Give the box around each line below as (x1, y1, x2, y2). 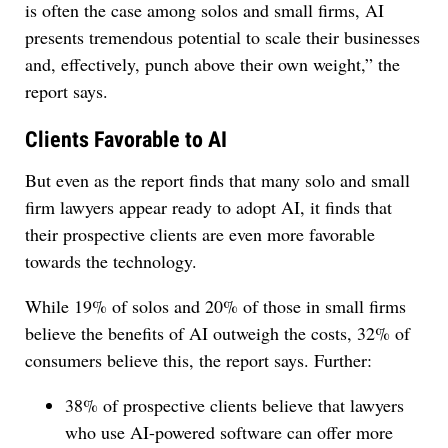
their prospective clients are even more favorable (25, 222, 375, 247)
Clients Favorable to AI (25, 127, 227, 153)
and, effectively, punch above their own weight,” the (25, 52, 400, 77)
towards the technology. (25, 249, 197, 274)
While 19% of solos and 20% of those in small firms (25, 294, 406, 319)
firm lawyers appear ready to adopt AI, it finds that (25, 195, 392, 220)
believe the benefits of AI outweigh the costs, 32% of (25, 321, 410, 346)
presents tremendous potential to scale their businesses (25, 25, 420, 50)
